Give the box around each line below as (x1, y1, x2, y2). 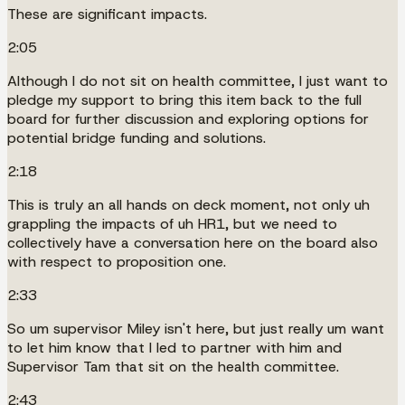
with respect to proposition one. (7, 251, 226, 271)
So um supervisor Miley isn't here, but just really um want (7, 318, 384, 338)
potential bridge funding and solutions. (7, 127, 266, 147)
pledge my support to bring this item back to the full (7, 89, 362, 109)
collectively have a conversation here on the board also (7, 232, 378, 252)
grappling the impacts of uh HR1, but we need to (7, 213, 337, 233)
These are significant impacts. (7, 4, 207, 24)
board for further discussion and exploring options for (7, 108, 369, 128)
